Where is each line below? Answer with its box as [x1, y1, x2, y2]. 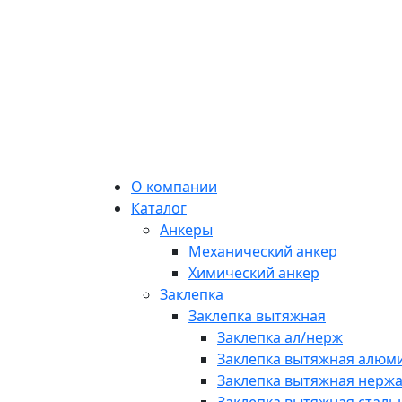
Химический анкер [188, 262, 319, 283]
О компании [131, 176, 217, 197]
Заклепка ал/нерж [217, 327, 343, 347]
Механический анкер [188, 240, 337, 261]
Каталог [131, 197, 187, 218]
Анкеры [160, 219, 213, 240]
